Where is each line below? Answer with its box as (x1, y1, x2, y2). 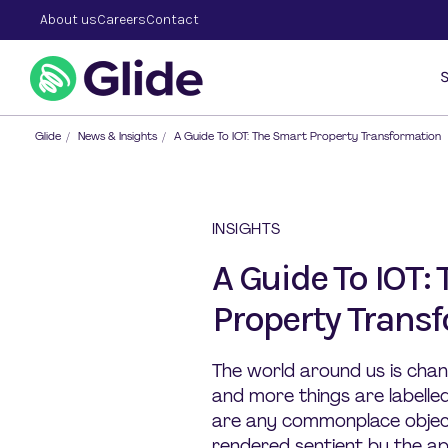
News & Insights (78, 129, 157, 143)
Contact (146, 11, 199, 28)
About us (40, 11, 97, 28)
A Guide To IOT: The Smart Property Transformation (174, 129, 441, 143)
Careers (97, 11, 146, 28)
